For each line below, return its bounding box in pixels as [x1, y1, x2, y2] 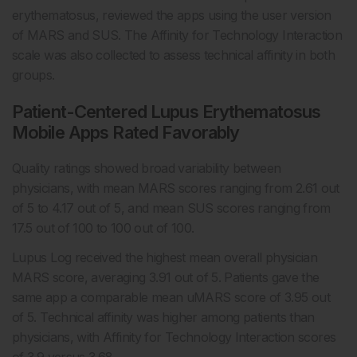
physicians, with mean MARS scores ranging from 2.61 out [12, 180, 339, 197]
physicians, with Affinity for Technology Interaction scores [12, 329, 336, 346]
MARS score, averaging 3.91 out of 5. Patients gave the [12, 269, 320, 286]
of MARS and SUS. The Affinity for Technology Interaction [12, 27, 343, 44]
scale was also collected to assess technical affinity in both [12, 47, 335, 64]
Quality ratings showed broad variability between [12, 160, 281, 177]
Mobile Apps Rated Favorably [12, 122, 240, 143]
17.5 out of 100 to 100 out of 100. [12, 220, 194, 237]
